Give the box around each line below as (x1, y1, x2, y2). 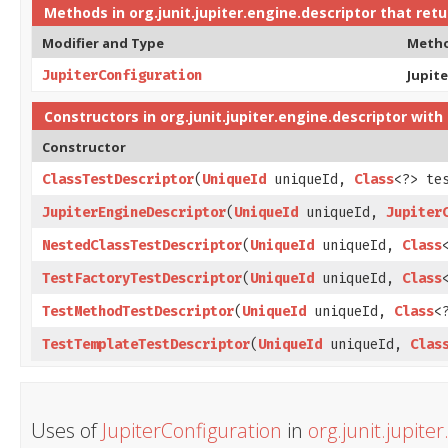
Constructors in (44, 106, 160, 126)
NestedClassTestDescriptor (42, 236, 242, 254)
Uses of (31, 416, 102, 444)
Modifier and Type (42, 33, 164, 52)
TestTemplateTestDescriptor (42, 335, 250, 353)
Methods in (44, 2, 129, 22)
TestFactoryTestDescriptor (42, 269, 242, 287)
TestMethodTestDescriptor (42, 302, 234, 320)
